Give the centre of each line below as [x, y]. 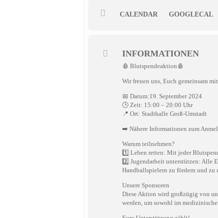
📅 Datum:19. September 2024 [162, 96]
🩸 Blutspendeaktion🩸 [153, 66]
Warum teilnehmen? [148, 144]
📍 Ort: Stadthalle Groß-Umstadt [164, 114]
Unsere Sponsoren [146, 185]
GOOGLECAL [191, 14]
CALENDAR [139, 14]
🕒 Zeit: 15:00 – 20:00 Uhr [157, 105]
